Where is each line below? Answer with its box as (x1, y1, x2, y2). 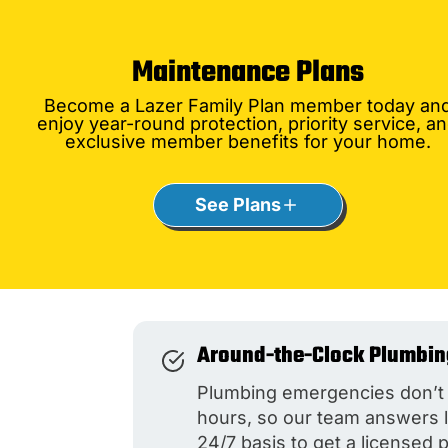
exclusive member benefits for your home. (64, 131, 431, 153)
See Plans (195, 194, 282, 216)
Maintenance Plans (131, 50, 364, 97)
